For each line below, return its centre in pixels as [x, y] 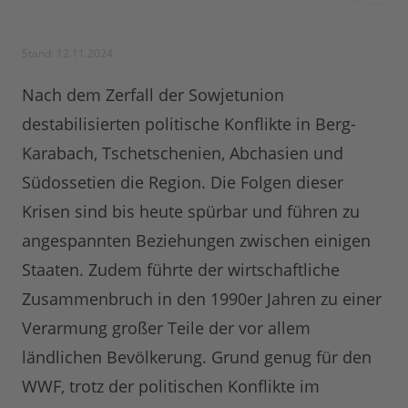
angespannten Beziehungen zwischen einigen [196, 241]
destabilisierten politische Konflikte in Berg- [189, 124]
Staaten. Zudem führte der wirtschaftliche [181, 270]
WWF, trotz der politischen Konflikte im [171, 387]
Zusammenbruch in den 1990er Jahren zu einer [202, 299]
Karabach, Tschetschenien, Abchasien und [183, 153]
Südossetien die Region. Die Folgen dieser [183, 183]
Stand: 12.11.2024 [67, 54]
